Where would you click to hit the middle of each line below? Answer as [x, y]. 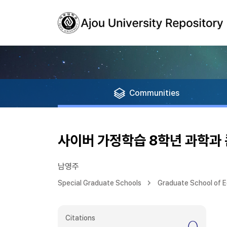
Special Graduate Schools [100, 183]
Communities [154, 93]
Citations [80, 218]
